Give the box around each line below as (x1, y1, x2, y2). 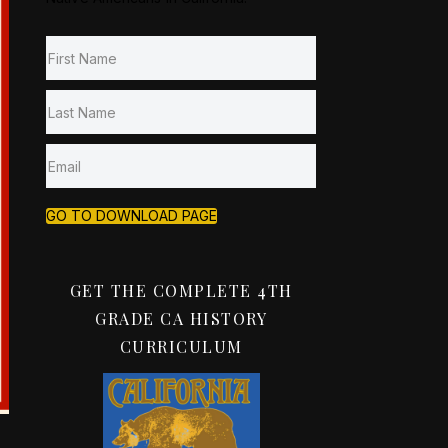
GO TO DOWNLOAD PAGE (46, 207, 217, 224)
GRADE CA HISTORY (95, 308, 267, 329)
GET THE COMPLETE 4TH (69, 280, 293, 301)
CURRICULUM (119, 336, 243, 357)
